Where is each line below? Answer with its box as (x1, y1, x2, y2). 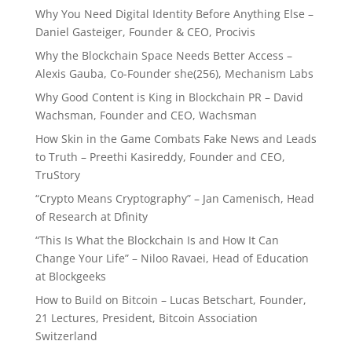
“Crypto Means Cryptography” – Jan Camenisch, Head (35, 191, 314, 206)
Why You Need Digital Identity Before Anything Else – (35, 6, 313, 21)
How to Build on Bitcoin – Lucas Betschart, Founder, (35, 292, 306, 307)
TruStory (35, 167, 80, 182)
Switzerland (35, 328, 97, 343)
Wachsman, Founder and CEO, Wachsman (35, 108, 257, 123)
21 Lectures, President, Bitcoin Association (35, 310, 258, 325)
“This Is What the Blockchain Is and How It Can (35, 233, 279, 247)
